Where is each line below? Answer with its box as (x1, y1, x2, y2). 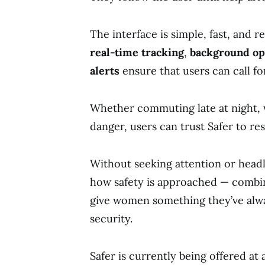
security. (90, 211, 132, 225)
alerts (90, 63, 122, 77)
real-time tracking (90, 45, 184, 59)
